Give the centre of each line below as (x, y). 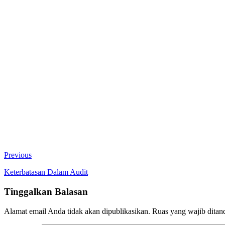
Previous (18, 155)
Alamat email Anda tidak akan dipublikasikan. (77, 211)
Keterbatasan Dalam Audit (46, 172)
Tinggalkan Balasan (46, 192)
